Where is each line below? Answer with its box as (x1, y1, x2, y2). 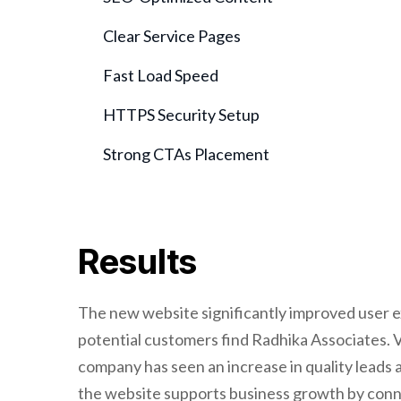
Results (78, 241, 197, 282)
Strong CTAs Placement (103, 144, 269, 164)
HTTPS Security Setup (103, 105, 260, 124)
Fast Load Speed (103, 65, 218, 85)
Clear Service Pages (103, 26, 241, 46)
